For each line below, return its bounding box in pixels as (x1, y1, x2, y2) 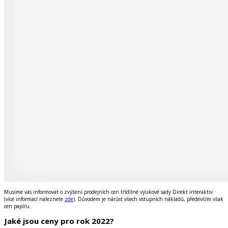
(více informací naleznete (4, 195, 65, 203)
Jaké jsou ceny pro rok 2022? (4, 216, 114, 226)
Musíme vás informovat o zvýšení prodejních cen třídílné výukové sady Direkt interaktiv (4, 188, 213, 195)
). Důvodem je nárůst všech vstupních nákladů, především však (73, 195, 223, 203)
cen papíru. (4, 202, 31, 210)
